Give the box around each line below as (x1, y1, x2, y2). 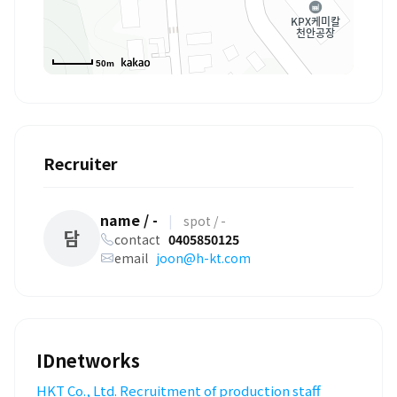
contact (114, 230, 168, 248)
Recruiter (43, 151, 118, 175)
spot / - (183, 211, 226, 230)
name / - (100, 208, 158, 230)
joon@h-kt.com (156, 248, 251, 267)
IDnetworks (36, 346, 140, 373)
